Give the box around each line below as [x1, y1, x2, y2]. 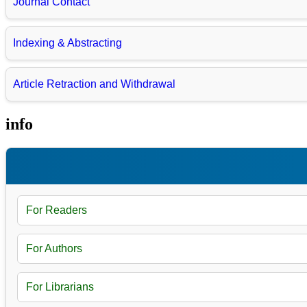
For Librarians [26, 281, 94, 293]
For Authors [26, 243, 82, 255]
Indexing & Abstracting [13, 37, 122, 49]
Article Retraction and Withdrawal [13, 78, 175, 90]
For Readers [26, 204, 87, 217]
